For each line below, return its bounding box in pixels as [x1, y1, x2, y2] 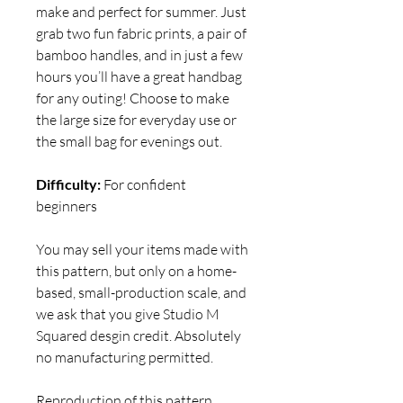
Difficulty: [36, 175, 103, 193]
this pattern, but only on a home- [36, 261, 237, 280]
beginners [36, 196, 100, 215]
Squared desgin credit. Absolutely [36, 326, 241, 345]
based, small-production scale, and [36, 282, 246, 301]
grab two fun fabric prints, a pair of [36, 23, 246, 42]
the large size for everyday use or [36, 110, 237, 129]
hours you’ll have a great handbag [36, 67, 242, 85]
